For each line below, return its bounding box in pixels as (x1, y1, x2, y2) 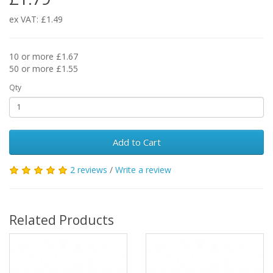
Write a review (115, 163, 171, 175)
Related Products (9, 211, 114, 229)
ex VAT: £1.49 (9, 13, 63, 25)
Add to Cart (112, 135, 161, 148)
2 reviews (70, 163, 107, 175)
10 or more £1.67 (9, 50, 78, 62)
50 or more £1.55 (9, 62, 78, 74)
